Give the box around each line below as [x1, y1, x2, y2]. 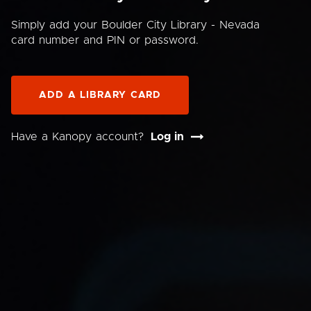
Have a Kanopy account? [11, 131, 144, 142]
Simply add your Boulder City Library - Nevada [11, 19, 260, 31]
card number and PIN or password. [11, 35, 199, 46]
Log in [151, 131, 184, 142]
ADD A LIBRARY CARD [39, 90, 162, 100]
